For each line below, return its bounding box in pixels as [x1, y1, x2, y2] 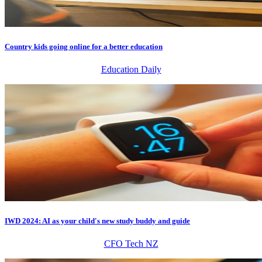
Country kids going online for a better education [5, 42, 163, 51]
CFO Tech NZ [104, 239, 158, 249]
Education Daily [101, 64, 161, 74]
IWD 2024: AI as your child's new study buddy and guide [5, 216, 190, 226]
